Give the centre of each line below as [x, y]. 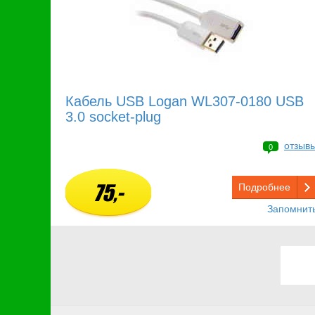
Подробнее [264, 187]
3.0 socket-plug [113, 117]
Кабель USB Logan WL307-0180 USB [185, 102]
